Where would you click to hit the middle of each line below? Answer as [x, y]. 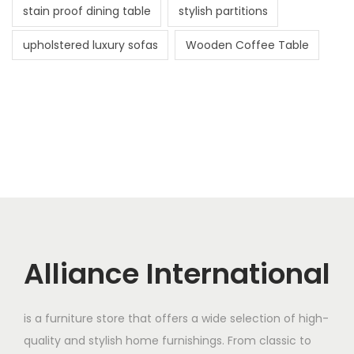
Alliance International [177, 274]
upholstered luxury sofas [90, 45]
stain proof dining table [87, 11]
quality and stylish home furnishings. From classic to [168, 341]
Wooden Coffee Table [247, 45]
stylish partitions [223, 11]
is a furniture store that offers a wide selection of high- [176, 319]
